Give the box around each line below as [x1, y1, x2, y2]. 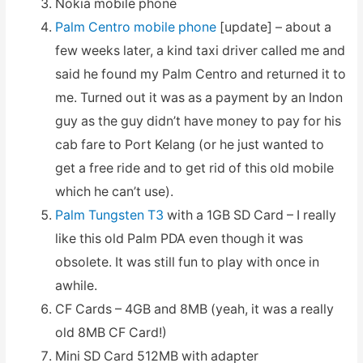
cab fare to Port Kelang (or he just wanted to [54, 137, 324, 153]
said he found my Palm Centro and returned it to [54, 66, 346, 83]
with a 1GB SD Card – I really [163, 207, 336, 224]
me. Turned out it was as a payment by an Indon [54, 90, 343, 106]
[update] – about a [216, 19, 331, 36]
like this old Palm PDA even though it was [54, 231, 303, 247]
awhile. [54, 278, 97, 294]
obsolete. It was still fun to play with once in [54, 254, 319, 271]
